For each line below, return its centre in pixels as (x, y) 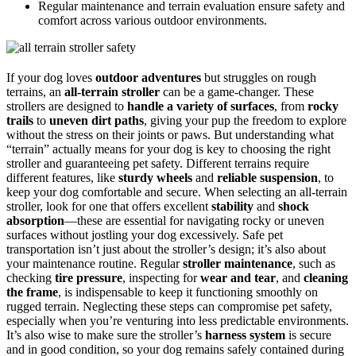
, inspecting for (161, 278)
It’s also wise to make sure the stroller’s (106, 335)
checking (31, 278)
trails (20, 121)
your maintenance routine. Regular (95, 264)
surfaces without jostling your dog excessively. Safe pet (145, 235)
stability (232, 207)
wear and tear (238, 278)
